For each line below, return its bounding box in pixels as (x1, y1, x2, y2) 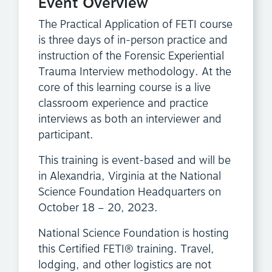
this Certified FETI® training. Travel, (38, 241, 214, 258)
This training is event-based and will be (38, 152, 231, 169)
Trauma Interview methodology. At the (38, 64, 231, 81)
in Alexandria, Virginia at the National (38, 168, 221, 185)
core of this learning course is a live (38, 80, 211, 97)
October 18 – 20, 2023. (38, 200, 158, 217)
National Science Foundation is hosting (38, 225, 229, 242)
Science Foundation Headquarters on (38, 184, 221, 201)
